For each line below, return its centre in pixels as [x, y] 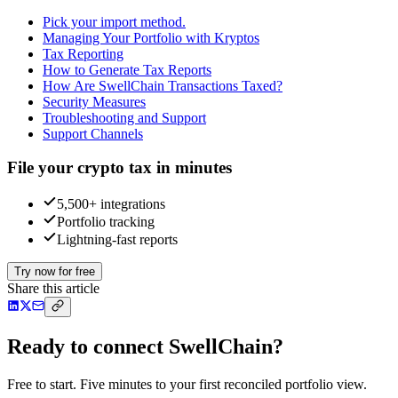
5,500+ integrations [111, 204]
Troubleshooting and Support [124, 117]
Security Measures [94, 101]
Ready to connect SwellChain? [145, 346]
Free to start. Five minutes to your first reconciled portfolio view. [187, 384]
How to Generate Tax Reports [127, 69]
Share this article [53, 289]
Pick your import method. [114, 21]
